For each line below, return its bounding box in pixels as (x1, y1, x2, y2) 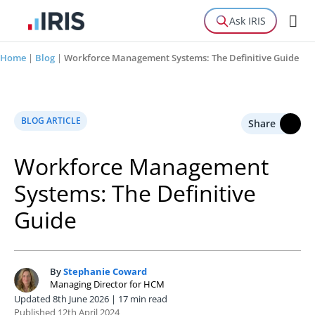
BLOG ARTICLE (20, 114, 81, 127)
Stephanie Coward (63, 264, 147, 278)
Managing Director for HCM (50, 277, 165, 290)
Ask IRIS (229, 14, 266, 27)
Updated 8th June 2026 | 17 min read (14, 292, 167, 305)
